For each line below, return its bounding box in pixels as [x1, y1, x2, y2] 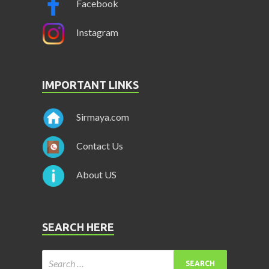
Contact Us [76, 140, 123, 152]
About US [76, 169, 116, 181]
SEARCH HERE [42, 221, 114, 234]
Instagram [76, 26, 118, 38]
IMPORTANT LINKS [42, 79, 139, 91]
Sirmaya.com [76, 111, 129, 123]
